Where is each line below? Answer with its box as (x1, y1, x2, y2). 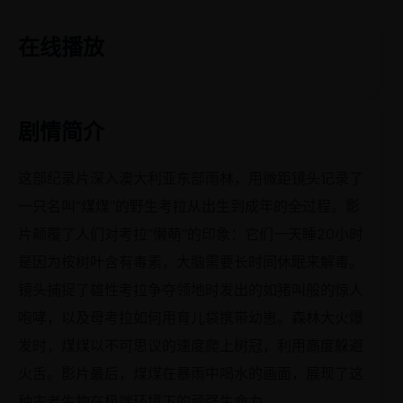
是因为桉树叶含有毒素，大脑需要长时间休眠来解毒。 (18, 253, 363, 271)
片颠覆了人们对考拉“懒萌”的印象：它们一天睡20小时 (18, 225, 363, 243)
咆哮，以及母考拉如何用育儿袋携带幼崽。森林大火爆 (18, 309, 363, 327)
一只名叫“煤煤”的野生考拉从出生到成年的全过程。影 (18, 197, 360, 215)
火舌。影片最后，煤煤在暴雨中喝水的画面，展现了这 (18, 364, 363, 382)
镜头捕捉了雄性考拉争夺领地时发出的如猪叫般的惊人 (18, 281, 363, 299)
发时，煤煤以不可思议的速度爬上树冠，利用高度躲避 (18, 336, 363, 354)
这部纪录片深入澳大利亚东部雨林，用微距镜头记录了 (18, 169, 363, 187)
